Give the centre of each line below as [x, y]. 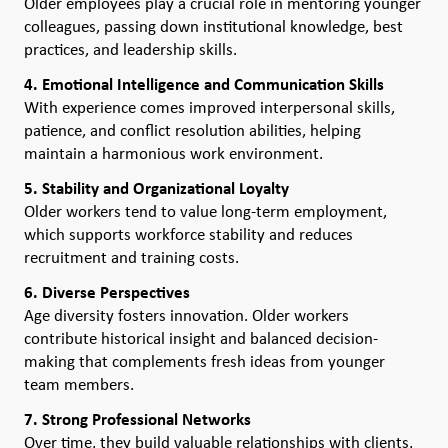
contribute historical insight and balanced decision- [201, 338]
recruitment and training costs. [131, 257]
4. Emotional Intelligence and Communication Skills [204, 84]
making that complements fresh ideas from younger [204, 361]
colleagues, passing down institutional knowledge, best [213, 26]
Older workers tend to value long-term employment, [205, 211]
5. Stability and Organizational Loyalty [156, 188]
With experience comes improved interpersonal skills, [209, 107]
